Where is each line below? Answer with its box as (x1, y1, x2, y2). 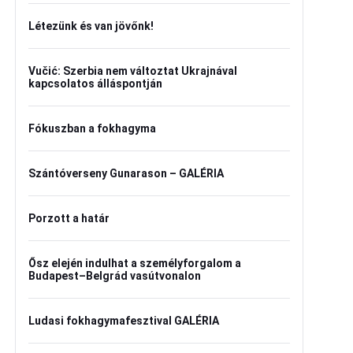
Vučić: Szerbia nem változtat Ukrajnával (28, 65, 237, 77)
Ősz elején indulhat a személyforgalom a (28, 257, 241, 269)
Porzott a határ (28, 212, 110, 225)
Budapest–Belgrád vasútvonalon (28, 269, 201, 282)
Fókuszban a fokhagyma (28, 122, 156, 135)
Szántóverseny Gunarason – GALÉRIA (28, 167, 224, 180)
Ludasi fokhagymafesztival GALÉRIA (28, 314, 219, 327)
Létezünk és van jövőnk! (28, 20, 154, 32)
